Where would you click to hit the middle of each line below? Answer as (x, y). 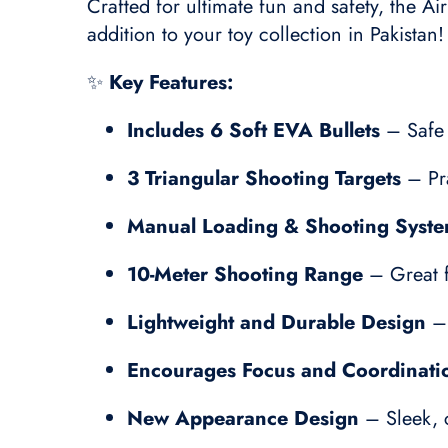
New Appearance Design (243, 418)
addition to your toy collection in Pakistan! (265, 34)
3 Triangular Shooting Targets (264, 178)
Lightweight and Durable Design (276, 322)
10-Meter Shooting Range (245, 274)
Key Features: (171, 82)
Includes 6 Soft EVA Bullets (253, 130)
